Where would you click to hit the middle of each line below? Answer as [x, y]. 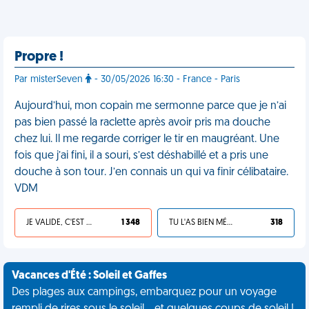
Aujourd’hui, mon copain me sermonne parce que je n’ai [150, 106]
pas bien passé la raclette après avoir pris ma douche [142, 123]
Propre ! [39, 57]
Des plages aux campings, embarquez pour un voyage [144, 292]
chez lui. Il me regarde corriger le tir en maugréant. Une [147, 139]
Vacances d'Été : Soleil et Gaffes [89, 276]
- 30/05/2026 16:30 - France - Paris [166, 80]
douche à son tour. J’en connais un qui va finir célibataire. [151, 172]
